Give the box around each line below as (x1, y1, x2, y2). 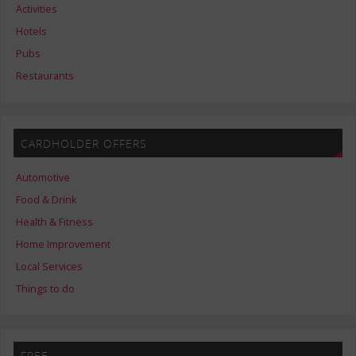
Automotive (16, 171, 71, 185)
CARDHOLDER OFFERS (20, 135, 147, 151)
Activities (16, 2, 58, 17)
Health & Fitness (16, 215, 94, 230)
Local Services (16, 260, 83, 274)
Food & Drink (16, 193, 77, 207)
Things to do (16, 282, 75, 296)
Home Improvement (16, 238, 111, 252)
